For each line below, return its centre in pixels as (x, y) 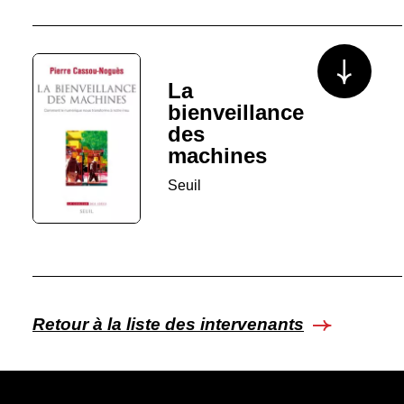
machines (217, 156)
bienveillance (236, 113)
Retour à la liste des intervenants (168, 325)
